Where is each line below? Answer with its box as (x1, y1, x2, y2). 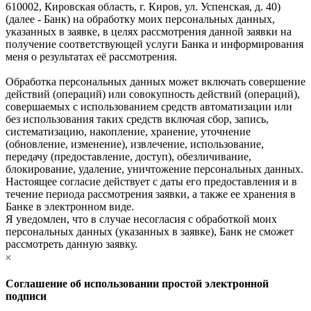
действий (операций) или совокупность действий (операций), (6, 87, 300, 100)
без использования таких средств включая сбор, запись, (6, 112, 269, 125)
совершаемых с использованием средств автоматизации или (6, 100, 292, 112)
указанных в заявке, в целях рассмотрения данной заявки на (6, 25, 292, 37)
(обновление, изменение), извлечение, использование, (6, 137, 264, 150)
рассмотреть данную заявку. (6, 237, 137, 250)
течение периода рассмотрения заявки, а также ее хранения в (6, 187, 296, 200)
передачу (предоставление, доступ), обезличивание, (6, 150, 251, 162)
